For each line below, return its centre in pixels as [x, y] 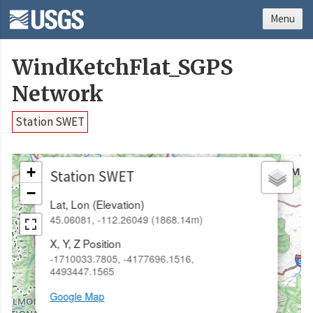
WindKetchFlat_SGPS [122, 68]
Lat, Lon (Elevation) [97, 204]
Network [58, 94]
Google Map [77, 297]
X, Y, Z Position [86, 243]
